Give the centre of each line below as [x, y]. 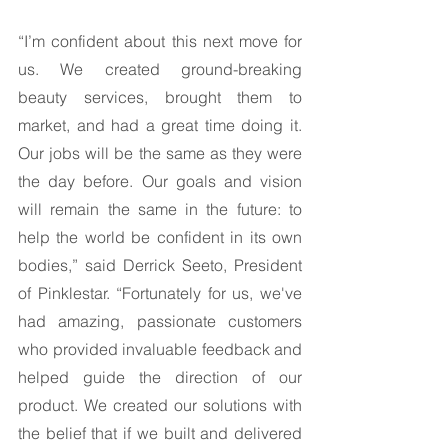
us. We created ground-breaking [160, 69]
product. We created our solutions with [160, 405]
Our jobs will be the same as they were [160, 153]
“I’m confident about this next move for [160, 41]
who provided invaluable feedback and [160, 349]
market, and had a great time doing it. [160, 125]
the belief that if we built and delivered [160, 433]
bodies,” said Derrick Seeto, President [160, 265]
